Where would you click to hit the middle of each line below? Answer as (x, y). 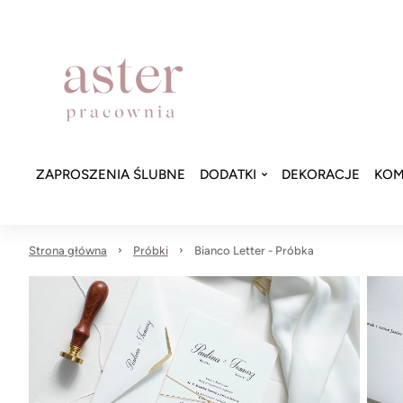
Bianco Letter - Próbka (254, 251)
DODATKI (228, 175)
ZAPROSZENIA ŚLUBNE (111, 175)
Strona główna (68, 251)
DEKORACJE (321, 175)
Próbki (151, 251)
